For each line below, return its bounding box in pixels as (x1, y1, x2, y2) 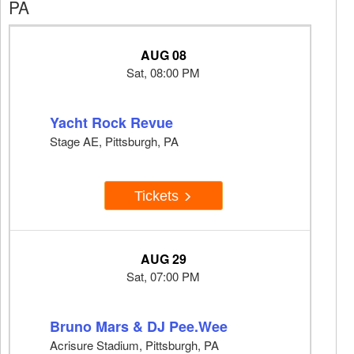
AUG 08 (140, 46, 186, 65)
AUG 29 (140, 250, 186, 269)
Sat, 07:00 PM (126, 268, 200, 285)
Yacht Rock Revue (50, 112, 173, 134)
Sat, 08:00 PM (126, 64, 200, 81)
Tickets (134, 187, 183, 204)
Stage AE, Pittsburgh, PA (50, 133, 179, 150)
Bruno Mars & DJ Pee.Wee (50, 316, 228, 337)
